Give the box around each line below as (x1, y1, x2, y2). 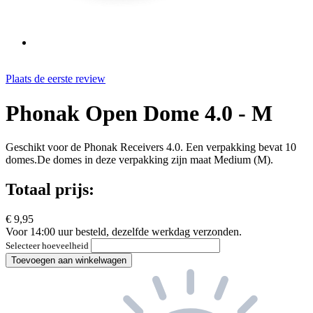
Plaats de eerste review (6, 73, 105, 85)
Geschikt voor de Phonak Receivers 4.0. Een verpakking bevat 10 (6, 141, 296, 154)
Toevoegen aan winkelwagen (11, 255, 126, 266)
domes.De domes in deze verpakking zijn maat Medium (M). (6, 154, 273, 166)
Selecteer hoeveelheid (6, 240, 91, 252)
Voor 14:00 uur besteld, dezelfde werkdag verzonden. (6, 226, 242, 238)
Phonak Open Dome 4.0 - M (6, 100, 272, 126)
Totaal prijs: (6, 180, 94, 199)
